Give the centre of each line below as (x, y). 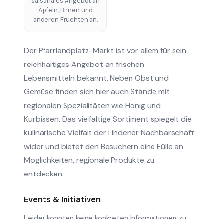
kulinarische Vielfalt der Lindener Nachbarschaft (109, 133)
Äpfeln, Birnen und (65, 10)
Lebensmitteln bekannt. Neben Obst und (96, 78)
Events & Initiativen (62, 199)
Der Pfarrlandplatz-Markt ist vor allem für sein (105, 51)
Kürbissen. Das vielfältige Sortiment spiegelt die (108, 119)
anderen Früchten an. (65, 19)
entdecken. (44, 174)
